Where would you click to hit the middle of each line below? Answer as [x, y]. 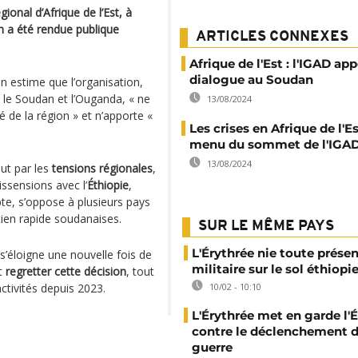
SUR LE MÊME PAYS [266, 227]
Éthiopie [108, 185]
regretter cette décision [66, 271]
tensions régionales [102, 168]
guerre [212, 347]
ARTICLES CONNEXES [272, 37]
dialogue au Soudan [251, 80]
